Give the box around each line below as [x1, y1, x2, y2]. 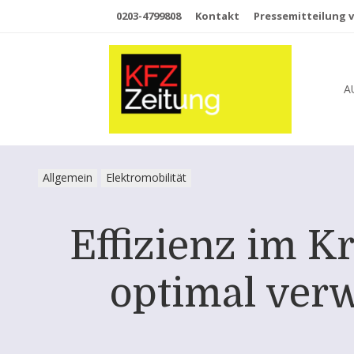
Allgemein [43, 170, 92, 186]
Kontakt [195, 9, 239, 23]
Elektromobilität [106, 170, 186, 186]
